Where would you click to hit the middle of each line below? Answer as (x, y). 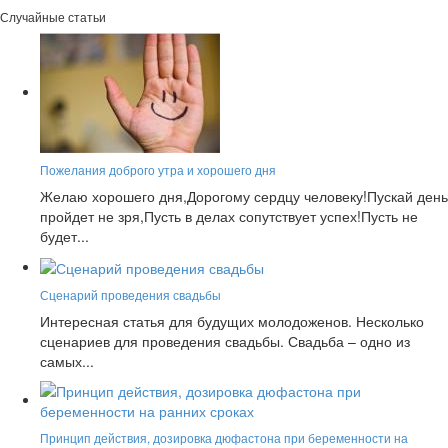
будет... (64, 236)
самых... (67, 361)
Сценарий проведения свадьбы (130, 295)
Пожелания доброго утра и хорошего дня (158, 169)
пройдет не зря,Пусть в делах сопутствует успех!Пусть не (229, 216)
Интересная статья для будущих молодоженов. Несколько (232, 321)
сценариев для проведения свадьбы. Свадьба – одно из (225, 341)
